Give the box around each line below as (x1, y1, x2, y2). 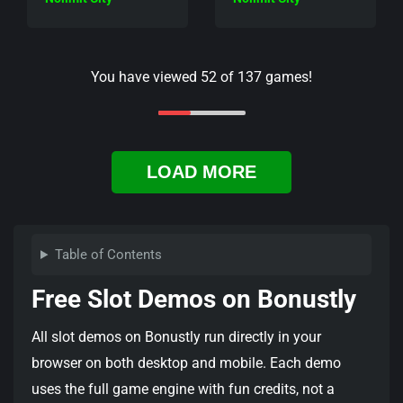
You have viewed (91, 67, 201, 85)
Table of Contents (54, 246, 162, 264)
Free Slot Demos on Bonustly (31, 284, 356, 315)
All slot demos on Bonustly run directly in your (31, 328, 321, 346)
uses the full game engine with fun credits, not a (31, 381, 335, 399)
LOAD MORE (147, 162, 256, 183)
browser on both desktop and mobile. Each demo (31, 354, 341, 372)
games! (262, 67, 312, 85)
